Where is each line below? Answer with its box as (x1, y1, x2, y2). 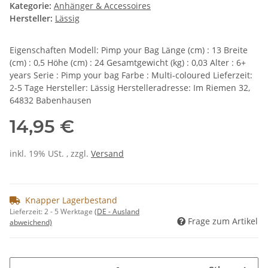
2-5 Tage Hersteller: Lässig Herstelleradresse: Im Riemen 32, (10, 82, 250, 94)
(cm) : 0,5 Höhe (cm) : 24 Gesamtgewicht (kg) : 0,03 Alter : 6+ (10, 57, 246, 69)
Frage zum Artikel (188, 215, 258, 227)
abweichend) (10, 217, 52, 228)
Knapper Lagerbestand (25, 194, 117, 206)
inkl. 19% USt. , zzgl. (10, 148, 91, 160)
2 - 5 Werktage (44, 206, 95, 217)
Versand (91, 148, 124, 160)
